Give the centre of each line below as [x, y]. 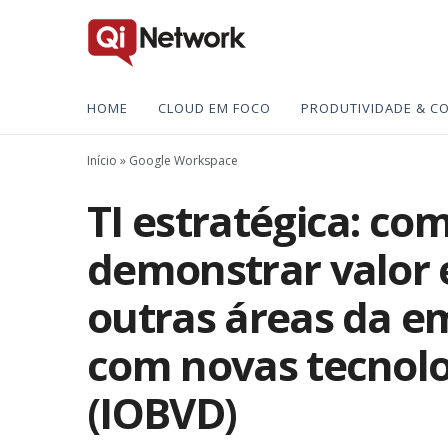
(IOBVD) [162, 412]
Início [102, 160]
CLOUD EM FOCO [214, 108]
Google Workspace [183, 160]
